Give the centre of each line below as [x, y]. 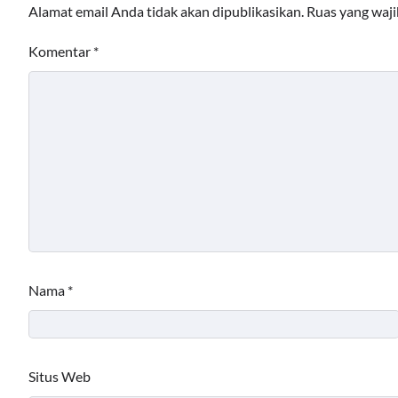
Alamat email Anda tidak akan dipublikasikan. [166, 12]
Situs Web [60, 377]
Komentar [61, 52]
